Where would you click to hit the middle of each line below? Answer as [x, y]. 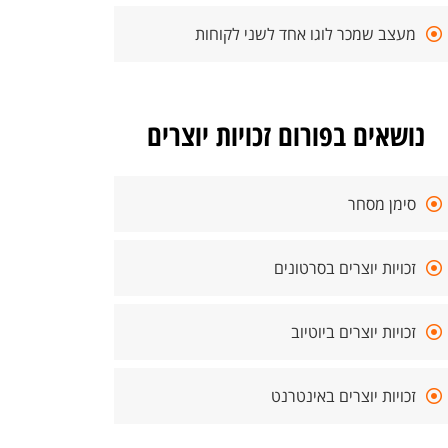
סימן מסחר [382, 204]
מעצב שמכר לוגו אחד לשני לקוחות [305, 34]
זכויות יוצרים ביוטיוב [353, 332]
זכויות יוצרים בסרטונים [345, 268]
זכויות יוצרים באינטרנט [343, 396]
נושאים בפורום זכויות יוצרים [286, 134]
